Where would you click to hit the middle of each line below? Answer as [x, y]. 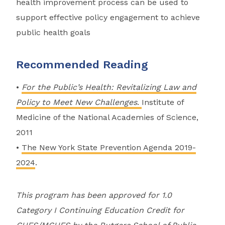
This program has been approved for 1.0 [94, 195]
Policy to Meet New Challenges [77, 102]
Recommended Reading [82, 65]
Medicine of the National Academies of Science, [107, 118]
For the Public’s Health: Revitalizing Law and [109, 87]
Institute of [163, 102]
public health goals [53, 33]
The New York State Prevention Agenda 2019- [109, 148]
